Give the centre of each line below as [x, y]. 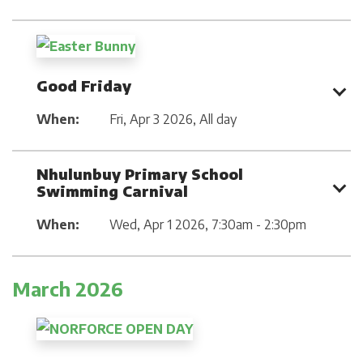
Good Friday [84, 86]
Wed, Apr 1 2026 [157, 224]
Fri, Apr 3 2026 [151, 120]
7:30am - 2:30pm [259, 224]
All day [218, 120]
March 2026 [68, 288]
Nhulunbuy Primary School [140, 173]
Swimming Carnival [112, 190]
